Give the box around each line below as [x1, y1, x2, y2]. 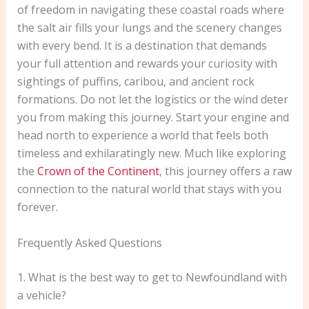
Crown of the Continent [37, 163, 159, 179]
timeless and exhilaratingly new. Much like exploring [17, 146, 286, 161]
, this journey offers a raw [159, 163, 292, 179]
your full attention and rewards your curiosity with [17, 56, 277, 72]
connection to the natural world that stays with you [17, 181, 281, 197]
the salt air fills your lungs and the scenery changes [17, 20, 282, 36]
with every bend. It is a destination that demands [17, 38, 267, 54]
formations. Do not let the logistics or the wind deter [17, 92, 288, 108]
